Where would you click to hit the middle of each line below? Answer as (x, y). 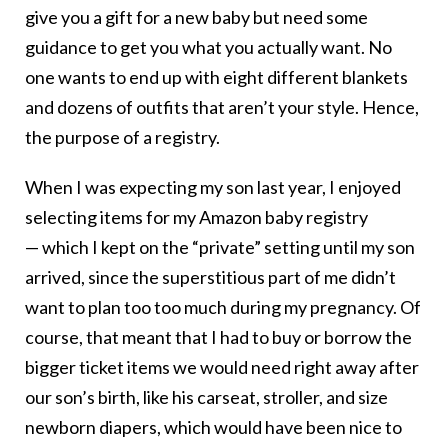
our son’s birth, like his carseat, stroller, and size (206, 396)
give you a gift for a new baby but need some (196, 16)
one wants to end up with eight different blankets (216, 76)
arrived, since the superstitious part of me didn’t (210, 276)
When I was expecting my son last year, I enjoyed (213, 186)
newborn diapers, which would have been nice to (213, 426)
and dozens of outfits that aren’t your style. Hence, (222, 106)
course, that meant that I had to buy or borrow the (218, 336)
